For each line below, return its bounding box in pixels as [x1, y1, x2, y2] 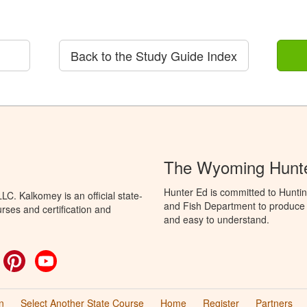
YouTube [57, 250, 95, 264]
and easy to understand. [164, 212, 269, 226]
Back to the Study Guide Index [70, 47, 237, 64]
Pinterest [25, 250, 64, 264]
